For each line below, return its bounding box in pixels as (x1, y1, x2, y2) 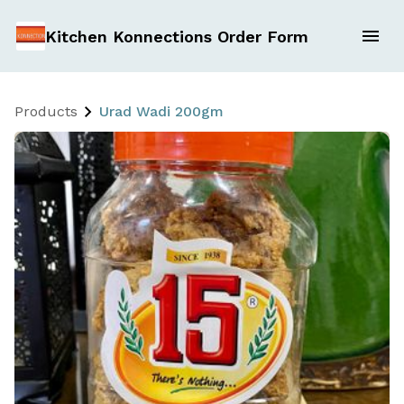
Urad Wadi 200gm (99, 103, 224, 120)
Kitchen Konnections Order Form (44, 26, 308, 46)
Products (14, 103, 78, 120)
